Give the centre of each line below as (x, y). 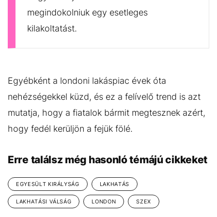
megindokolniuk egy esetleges (87, 12)
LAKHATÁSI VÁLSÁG (44, 201)
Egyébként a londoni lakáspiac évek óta (87, 80)
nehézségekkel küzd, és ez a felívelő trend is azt (104, 96)
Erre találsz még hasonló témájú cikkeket (108, 159)
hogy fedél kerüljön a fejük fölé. (70, 128)
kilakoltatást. (52, 28)
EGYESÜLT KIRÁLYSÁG (48, 184)
